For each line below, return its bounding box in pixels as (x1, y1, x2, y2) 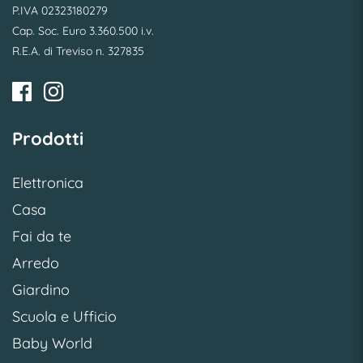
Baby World (12, 334, 92, 353)
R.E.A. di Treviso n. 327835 (12, 44, 144, 59)
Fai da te (12, 227, 71, 246)
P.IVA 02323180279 (12, 3, 108, 19)
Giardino (12, 280, 70, 300)
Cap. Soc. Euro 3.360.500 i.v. (12, 23, 154, 39)
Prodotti (12, 127, 83, 151)
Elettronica (12, 173, 83, 193)
